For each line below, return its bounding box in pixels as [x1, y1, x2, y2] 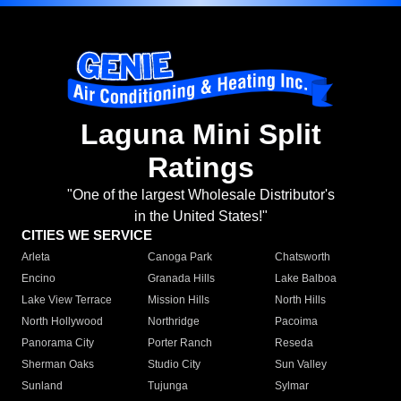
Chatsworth [274, 251, 330, 264]
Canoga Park [148, 251, 213, 264]
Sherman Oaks [21, 358, 94, 371]
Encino [21, 272, 55, 286]
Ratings [147, 151, 254, 184]
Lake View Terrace [21, 294, 112, 307]
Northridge [148, 315, 200, 328]
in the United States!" [133, 209, 268, 225]
